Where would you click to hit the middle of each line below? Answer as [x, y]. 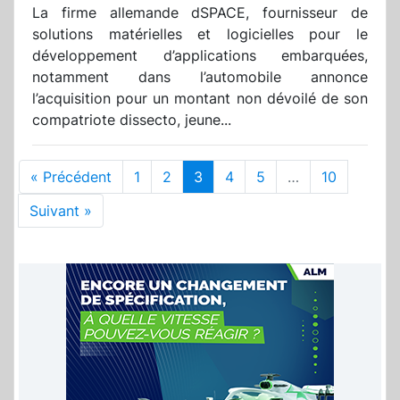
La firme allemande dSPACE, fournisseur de [200, 13]
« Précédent [71, 177]
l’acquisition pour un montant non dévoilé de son [200, 99]
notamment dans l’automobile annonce [200, 77]
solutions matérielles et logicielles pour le [200, 34]
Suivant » [61, 211]
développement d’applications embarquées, [200, 56]
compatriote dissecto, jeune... [132, 120]
